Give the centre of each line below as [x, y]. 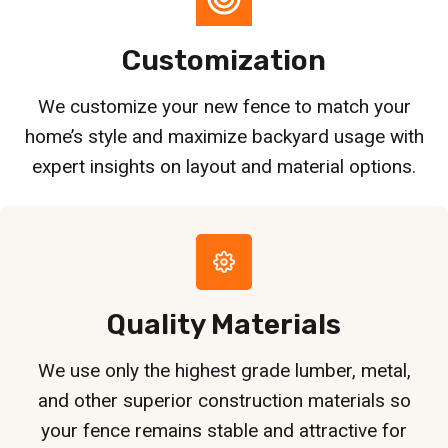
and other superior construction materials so [224, 400]
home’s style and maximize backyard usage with [224, 136]
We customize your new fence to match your [224, 106]
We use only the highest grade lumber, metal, [224, 370]
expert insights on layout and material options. [224, 166]
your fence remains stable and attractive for [224, 430]
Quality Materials [224, 324]
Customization [224, 60]
